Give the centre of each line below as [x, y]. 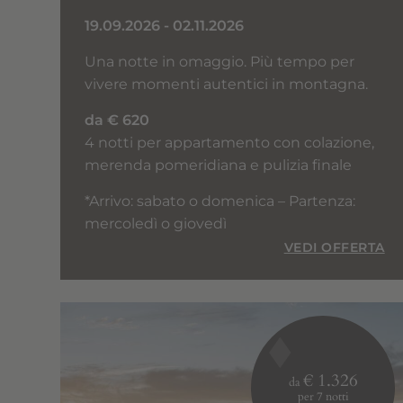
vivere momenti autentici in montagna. [227, 84]
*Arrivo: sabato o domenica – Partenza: [220, 201]
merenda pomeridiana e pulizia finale [219, 165]
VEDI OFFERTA [334, 247]
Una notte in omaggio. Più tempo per [220, 61]
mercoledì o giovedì [156, 223]
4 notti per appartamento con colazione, [230, 142]
